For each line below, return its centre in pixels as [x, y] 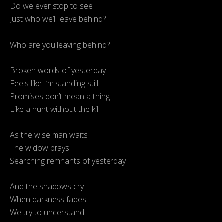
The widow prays [40, 148]
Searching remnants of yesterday [68, 161]
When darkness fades [48, 199]
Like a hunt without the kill [55, 109]
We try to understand [47, 212]
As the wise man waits [49, 135]
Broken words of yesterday [58, 71]
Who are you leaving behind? [60, 45]
